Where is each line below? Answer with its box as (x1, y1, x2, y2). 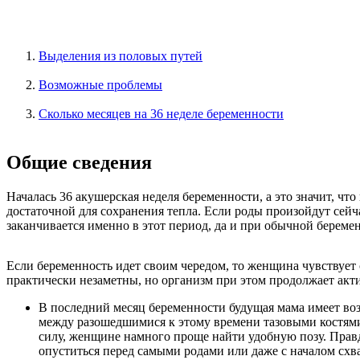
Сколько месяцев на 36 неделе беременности (39, 107, 284, 121)
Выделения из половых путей (39, 49, 202, 63)
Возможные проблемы (39, 78, 162, 92)
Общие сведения (6, 152, 152, 174)
